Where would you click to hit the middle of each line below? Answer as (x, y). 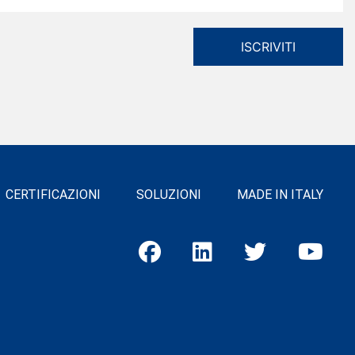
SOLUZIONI (169, 195)
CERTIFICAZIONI (53, 195)
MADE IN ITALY (280, 195)
